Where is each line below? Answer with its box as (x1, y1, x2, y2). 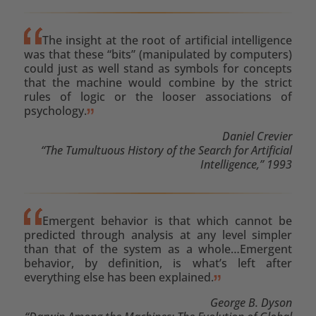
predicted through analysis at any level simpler (23, 226, 293, 243)
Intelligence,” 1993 (200, 156, 293, 172)
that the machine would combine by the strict (23, 74, 293, 90)
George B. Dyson (210, 294, 293, 310)
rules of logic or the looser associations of (23, 88, 293, 104)
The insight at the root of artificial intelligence (42, 32, 293, 48)
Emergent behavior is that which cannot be (42, 212, 293, 229)
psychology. (23, 102, 87, 119)
